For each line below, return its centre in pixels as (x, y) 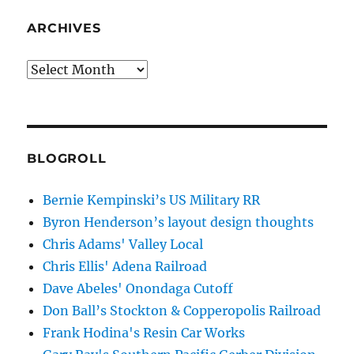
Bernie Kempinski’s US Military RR (152, 200)
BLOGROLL (67, 159)
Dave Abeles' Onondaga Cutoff (138, 289)
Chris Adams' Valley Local (123, 245)
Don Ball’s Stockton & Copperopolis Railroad (182, 311)
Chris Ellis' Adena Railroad (125, 267)
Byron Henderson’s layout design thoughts (179, 222)
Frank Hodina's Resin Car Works (144, 333)
